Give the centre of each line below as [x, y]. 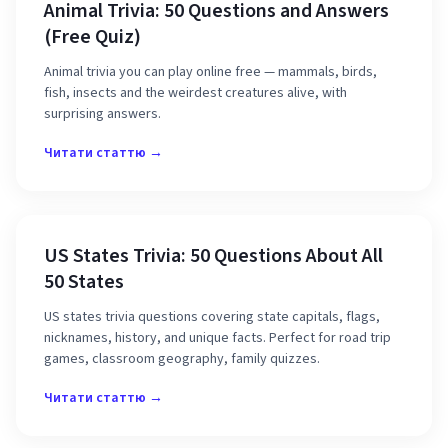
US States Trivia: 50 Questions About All [213, 256]
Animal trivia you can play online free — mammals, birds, [210, 72]
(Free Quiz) [92, 37]
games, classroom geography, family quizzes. [182, 359]
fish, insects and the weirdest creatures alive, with [195, 93]
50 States [84, 282]
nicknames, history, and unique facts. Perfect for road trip [217, 338]
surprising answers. [102, 114]
